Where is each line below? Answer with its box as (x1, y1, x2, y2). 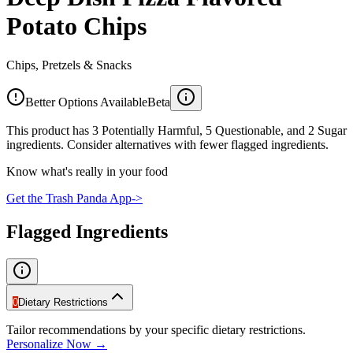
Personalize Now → (6, 336, 107, 351)
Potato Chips (6, 12, 147, 41)
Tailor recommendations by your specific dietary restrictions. (6, 322, 306, 336)
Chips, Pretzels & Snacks (6, 58, 132, 72)
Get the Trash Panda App (6, 191, 132, 205)
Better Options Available (25, 95, 147, 109)
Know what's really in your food (6, 164, 168, 178)
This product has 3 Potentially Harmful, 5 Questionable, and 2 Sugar (6, 123, 347, 137)
